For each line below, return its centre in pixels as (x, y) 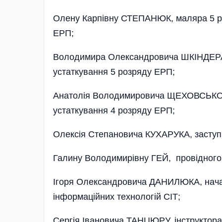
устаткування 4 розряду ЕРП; (114, 110)
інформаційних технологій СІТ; (117, 196)
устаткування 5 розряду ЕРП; (114, 72)
